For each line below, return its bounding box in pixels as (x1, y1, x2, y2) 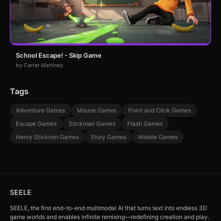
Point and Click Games (128, 107, 191, 114)
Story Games (91, 133, 126, 141)
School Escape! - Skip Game (16, 51, 102, 59)
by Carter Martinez (16, 62, 63, 69)
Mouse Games (77, 107, 116, 114)
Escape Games (16, 120, 57, 127)
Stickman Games (69, 120, 115, 127)
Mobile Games (138, 133, 178, 141)
